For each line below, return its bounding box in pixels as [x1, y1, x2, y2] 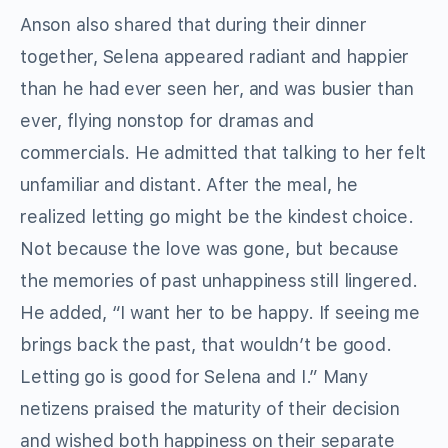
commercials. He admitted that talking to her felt [20, 142, 427, 164]
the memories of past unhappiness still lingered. [20, 270, 418, 292]
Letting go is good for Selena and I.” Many [20, 366, 368, 388]
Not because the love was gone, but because [20, 238, 399, 260]
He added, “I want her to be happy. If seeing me [20, 302, 420, 324]
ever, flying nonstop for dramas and [20, 110, 314, 132]
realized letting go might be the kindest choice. [20, 206, 414, 228]
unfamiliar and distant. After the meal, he [20, 174, 358, 196]
